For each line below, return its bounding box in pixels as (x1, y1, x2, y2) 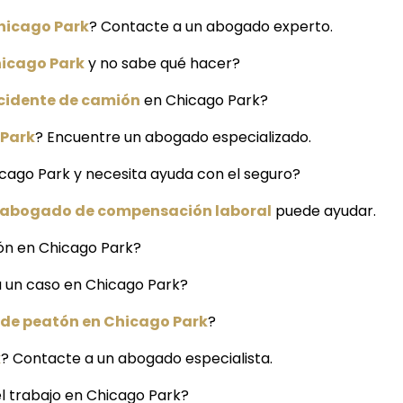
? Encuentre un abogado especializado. (35, 127, 311, 148)
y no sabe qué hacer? (85, 53, 240, 75)
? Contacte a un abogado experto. (89, 16, 333, 38)
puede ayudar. (272, 201, 376, 222)
